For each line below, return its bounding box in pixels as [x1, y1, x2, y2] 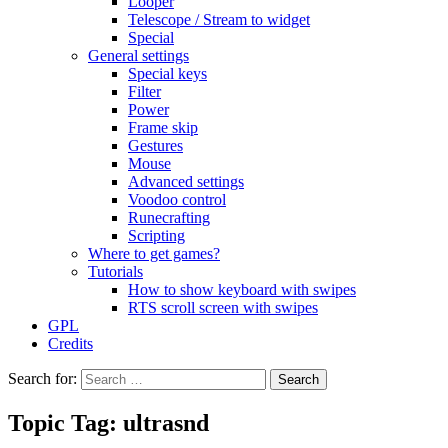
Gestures [128, 137, 183, 154]
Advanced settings [128, 173, 244, 190]
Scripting [128, 227, 185, 244]
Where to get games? [88, 245, 220, 262]
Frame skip [128, 119, 198, 136]
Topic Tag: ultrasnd [8, 409, 209, 436]
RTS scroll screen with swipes [128, 299, 318, 316]
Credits [48, 335, 93, 352]
